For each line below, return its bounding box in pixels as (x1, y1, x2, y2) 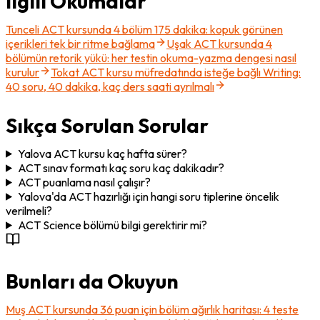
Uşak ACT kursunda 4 (166, 36, 272, 51)
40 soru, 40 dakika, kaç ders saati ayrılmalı (6, 79, 214, 94)
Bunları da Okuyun (6, 268, 179, 294)
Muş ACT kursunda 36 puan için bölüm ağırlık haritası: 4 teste (6, 301, 299, 316)
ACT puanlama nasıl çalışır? (17, 174, 151, 189)
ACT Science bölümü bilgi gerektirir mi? (17, 217, 207, 232)
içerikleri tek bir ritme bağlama (6, 36, 155, 51)
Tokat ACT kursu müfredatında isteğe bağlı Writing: (51, 64, 301, 79)
